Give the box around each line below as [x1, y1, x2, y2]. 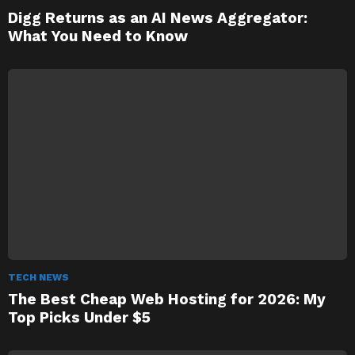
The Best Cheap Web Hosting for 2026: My [8, 289, 326, 308]
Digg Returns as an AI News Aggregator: [8, 8, 307, 27]
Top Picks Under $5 [8, 307, 151, 326]
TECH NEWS [8, 271, 69, 283]
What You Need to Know [8, 26, 188, 45]
